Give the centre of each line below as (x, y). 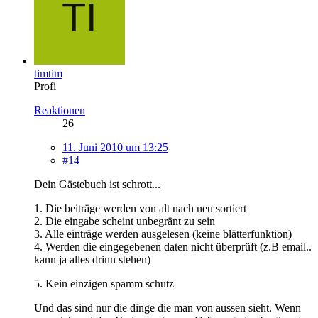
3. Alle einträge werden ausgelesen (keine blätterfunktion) (163, 234)
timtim (48, 73)
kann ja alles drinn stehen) (92, 259)
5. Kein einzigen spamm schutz (104, 283)
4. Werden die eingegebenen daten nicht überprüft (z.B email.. (173, 246)
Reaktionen (60, 110)
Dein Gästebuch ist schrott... (97, 184)
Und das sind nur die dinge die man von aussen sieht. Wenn (168, 307)
